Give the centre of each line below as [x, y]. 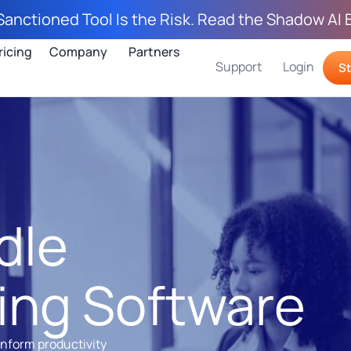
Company [78, 52]
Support [238, 67]
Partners [154, 52]
